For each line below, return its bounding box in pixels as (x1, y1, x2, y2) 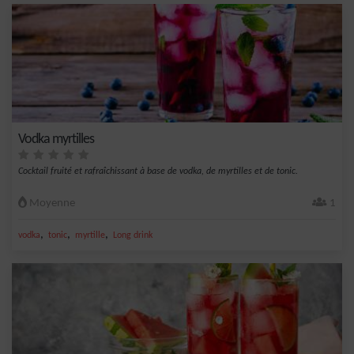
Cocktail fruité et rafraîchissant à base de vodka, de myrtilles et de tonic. (18, 167, 298, 176)
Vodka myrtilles (18, 132, 94, 147)
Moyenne (27, 198, 75, 209)
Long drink (113, 231, 153, 240)
